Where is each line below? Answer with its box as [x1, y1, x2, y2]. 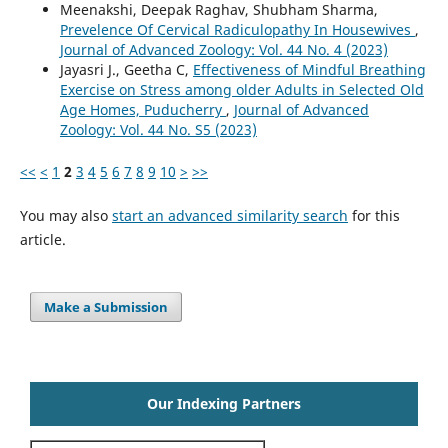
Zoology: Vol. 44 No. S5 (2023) [59, 119, 257, 139]
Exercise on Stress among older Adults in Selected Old [59, 79, 424, 99]
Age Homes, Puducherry [59, 99, 226, 119]
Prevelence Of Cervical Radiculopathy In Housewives [59, 19, 415, 39]
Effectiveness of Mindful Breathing [192, 59, 426, 79]
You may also [19, 205, 112, 225]
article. [19, 229, 66, 249]
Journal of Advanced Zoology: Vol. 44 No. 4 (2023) [59, 39, 388, 59]
